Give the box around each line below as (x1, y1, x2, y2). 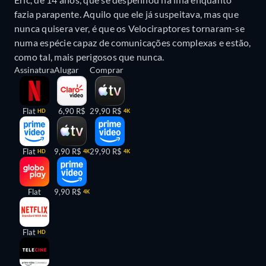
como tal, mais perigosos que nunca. (14, 50, 164, 62)
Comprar (90, 64, 123, 75)
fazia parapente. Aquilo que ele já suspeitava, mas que (14, 8, 239, 20)
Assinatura (14, 64, 54, 75)
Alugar (54, 64, 79, 75)
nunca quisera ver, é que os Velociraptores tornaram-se (14, 22, 245, 34)
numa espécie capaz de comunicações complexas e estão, (14, 36, 251, 48)
